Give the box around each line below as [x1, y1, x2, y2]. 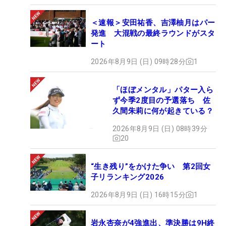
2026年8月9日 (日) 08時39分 [112, 124, 207, 133]
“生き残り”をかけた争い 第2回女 [91, 161, 211, 171]
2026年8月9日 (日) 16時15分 [91, 190, 186, 199]
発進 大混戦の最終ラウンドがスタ [91, 28, 215, 38]
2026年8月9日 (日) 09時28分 [91, 57, 186, 66]
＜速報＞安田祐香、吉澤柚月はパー [91, 18, 215, 27]
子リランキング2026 [91, 172, 164, 182]
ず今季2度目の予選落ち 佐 [112, 95, 211, 105]
